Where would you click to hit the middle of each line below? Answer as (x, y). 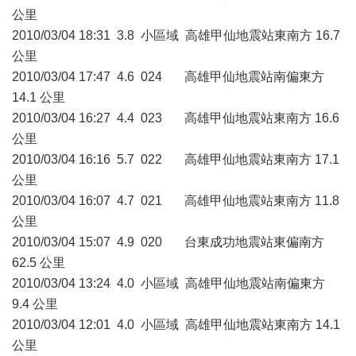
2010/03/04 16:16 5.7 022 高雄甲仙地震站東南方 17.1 (176, 159)
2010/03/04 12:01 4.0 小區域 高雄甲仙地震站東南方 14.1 (176, 325)
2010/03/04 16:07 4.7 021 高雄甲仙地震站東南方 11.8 (176, 201)
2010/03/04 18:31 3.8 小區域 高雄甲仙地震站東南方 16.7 (176, 35)
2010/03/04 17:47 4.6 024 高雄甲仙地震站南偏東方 (168, 77)
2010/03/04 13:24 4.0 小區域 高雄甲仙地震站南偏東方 (168, 283)
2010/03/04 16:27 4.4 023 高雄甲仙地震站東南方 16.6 (176, 118)
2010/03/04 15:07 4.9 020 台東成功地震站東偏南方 (168, 242)
